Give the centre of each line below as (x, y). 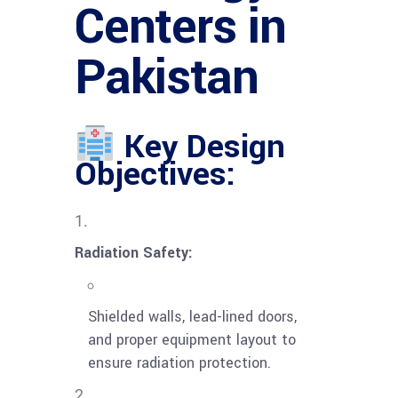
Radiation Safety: (134, 253)
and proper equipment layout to (192, 340)
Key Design (200, 147)
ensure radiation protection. (179, 363)
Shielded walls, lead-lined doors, (192, 317)
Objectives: (155, 175)
